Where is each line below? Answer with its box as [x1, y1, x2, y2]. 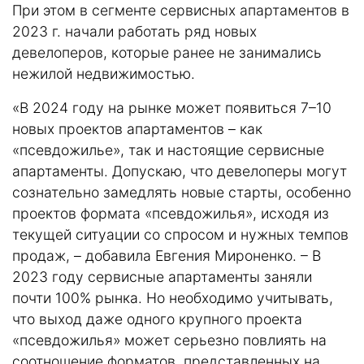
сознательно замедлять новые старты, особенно [12, 183, 351, 201]
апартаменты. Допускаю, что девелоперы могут [12, 162, 347, 180]
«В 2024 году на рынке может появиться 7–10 [12, 98, 331, 116]
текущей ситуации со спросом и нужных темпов [12, 225, 349, 243]
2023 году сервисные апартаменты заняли [12, 267, 312, 285]
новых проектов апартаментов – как [12, 119, 262, 137]
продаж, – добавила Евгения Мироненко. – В [12, 246, 321, 264]
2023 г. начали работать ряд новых [12, 22, 257, 40]
